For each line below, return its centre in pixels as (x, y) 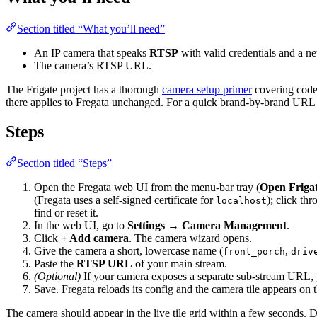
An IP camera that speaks (92, 52)
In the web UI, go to (81, 226)
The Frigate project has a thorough (84, 89)
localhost (241, 201)
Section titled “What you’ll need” (91, 28)
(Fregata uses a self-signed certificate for (125, 200)
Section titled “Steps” (64, 163)
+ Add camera (95, 238)
